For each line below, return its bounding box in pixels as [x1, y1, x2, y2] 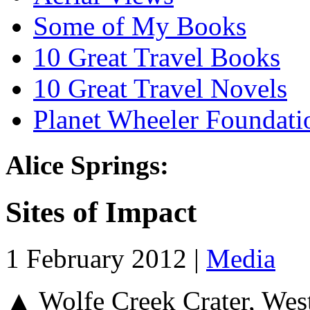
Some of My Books [33, 10, 246, 41]
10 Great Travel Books [33, 42, 280, 72]
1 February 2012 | [6, 244, 206, 274]
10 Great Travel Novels [33, 73, 287, 103]
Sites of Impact [6, 196, 197, 229]
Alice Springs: [6, 150, 169, 181]
